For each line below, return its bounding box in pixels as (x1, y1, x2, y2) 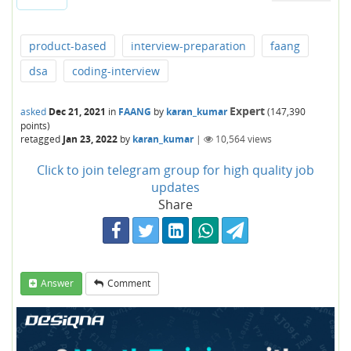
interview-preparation (131, 38, 246, 53)
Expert (230, 103, 265, 118)
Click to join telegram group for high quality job (37, 161, 314, 179)
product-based (29, 38, 107, 53)
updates (151, 179, 200, 196)
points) (20, 119, 50, 132)
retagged (20, 132, 60, 146)
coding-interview (72, 63, 160, 78)
